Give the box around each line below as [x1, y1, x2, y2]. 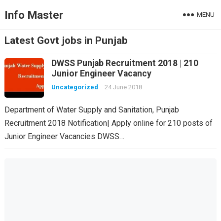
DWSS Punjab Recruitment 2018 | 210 [51, 58, 198, 68]
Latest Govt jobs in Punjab [4, 35, 128, 46]
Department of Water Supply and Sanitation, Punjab [4, 105, 179, 114]
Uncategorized [51, 83, 98, 91]
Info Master [4, 8, 63, 21]
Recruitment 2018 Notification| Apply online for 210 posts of [4, 118, 213, 128]
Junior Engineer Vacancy [51, 69, 153, 78]
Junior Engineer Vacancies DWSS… [4, 132, 124, 141]
